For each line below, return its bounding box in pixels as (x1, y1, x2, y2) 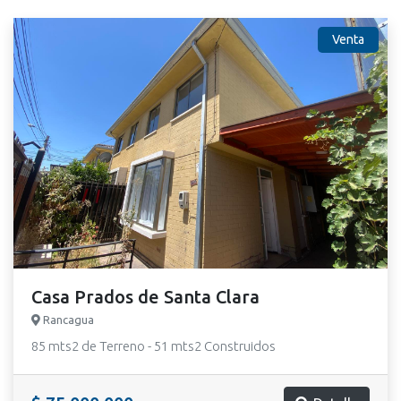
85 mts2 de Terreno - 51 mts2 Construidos (31, 338, 276, 354)
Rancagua (40, 313, 94, 326)
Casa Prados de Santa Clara (31, 286, 260, 307)
